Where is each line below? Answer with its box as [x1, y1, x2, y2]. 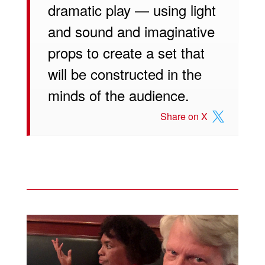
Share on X [160, 109, 208, 123]
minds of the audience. [47, 84, 189, 105]
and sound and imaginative [47, 20, 215, 41]
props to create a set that [47, 41, 205, 63]
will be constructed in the [47, 63, 202, 84]
